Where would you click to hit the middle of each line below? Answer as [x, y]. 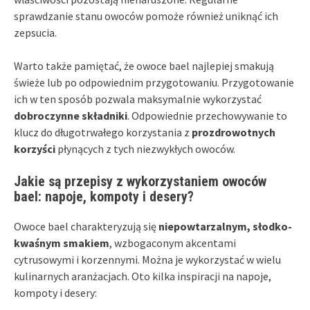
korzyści [35, 148]
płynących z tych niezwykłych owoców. [145, 148]
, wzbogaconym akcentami [173, 243]
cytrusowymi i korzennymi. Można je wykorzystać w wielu [147, 259]
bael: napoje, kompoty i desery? [104, 196]
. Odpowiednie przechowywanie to [207, 115]
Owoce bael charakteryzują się [86, 226]
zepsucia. [35, 32]
